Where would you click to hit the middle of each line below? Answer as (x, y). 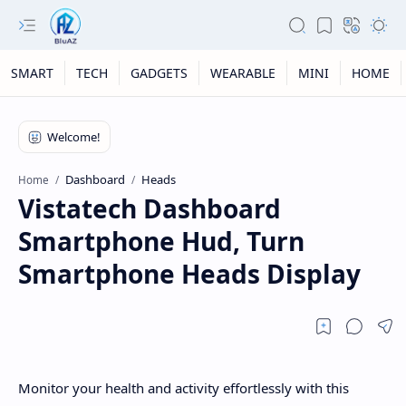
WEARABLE (243, 73)
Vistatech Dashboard (150, 208)
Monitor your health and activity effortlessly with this (184, 388)
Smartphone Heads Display (189, 274)
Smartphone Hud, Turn (161, 241)
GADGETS (159, 73)
